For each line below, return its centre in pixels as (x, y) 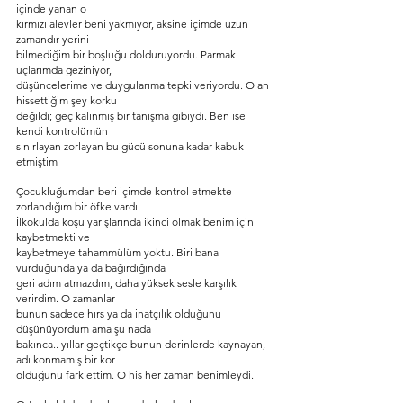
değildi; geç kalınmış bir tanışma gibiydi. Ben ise (132, 116)
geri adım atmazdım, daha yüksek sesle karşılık (128, 283)
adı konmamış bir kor (66, 359)
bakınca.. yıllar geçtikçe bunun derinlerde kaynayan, (142, 344)
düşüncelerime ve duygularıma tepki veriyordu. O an (144, 85)
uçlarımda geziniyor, (64, 70)
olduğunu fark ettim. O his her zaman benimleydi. (135, 375)
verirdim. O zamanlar (66, 298)
